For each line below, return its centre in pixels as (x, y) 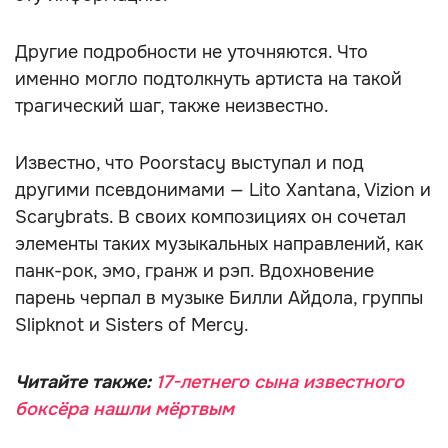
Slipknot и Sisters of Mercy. (132, 325)
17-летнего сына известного (277, 382)
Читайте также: (83, 382)
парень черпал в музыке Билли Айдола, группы (219, 298)
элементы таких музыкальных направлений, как (219, 244)
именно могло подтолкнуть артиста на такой (208, 79)
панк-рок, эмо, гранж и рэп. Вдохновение (194, 271)
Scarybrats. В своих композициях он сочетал (210, 217)
